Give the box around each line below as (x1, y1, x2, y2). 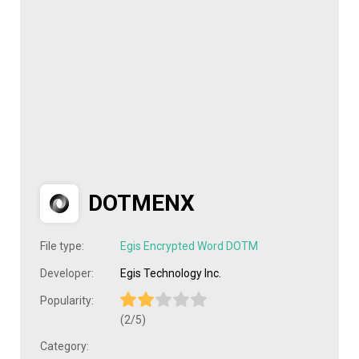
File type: (40, 240, 84, 252)
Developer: (40, 267, 94, 280)
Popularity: (40, 294, 94, 307)
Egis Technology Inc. (120, 267, 221, 280)
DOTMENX (88, 189, 195, 216)
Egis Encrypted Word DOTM (120, 240, 258, 252)
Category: (40, 340, 89, 353)
